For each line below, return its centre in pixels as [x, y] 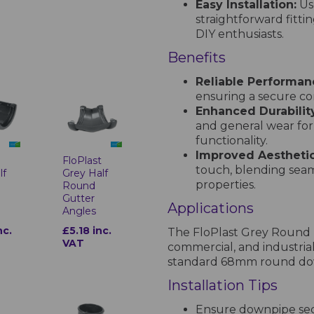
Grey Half [86, 173]
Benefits [197, 58]
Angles [80, 211]
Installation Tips [223, 286]
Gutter [79, 199]
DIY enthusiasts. [240, 34]
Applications [211, 209]
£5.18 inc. [87, 231]
